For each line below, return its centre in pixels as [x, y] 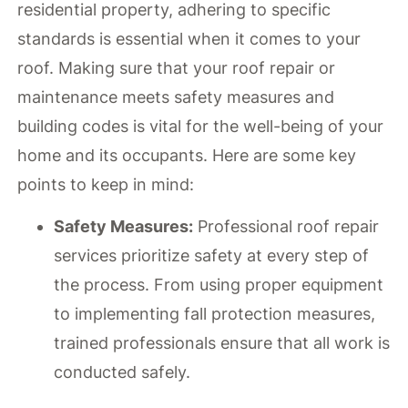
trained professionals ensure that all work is [222, 343]
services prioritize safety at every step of [212, 256]
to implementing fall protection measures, [215, 314]
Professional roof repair [286, 227]
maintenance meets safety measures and [176, 97]
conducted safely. [122, 372]
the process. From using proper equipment [219, 285]
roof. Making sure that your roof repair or [177, 67]
